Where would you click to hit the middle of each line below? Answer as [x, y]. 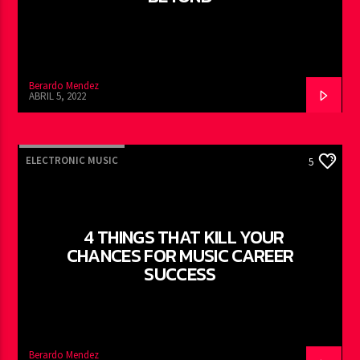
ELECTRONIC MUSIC [72, 160]
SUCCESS [180, 274]
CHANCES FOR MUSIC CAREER [180, 255]
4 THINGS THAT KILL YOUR [184, 237]
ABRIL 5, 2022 [58, 96]
